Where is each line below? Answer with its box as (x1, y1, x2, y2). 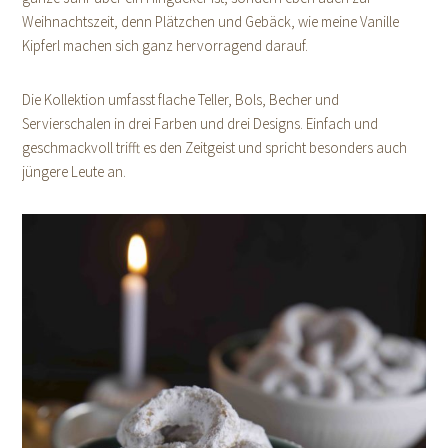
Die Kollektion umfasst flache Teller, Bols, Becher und (22, 89, 340, 109)
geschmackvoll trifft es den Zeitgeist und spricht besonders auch (22, 137, 408, 157)
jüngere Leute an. (22, 161, 127, 181)
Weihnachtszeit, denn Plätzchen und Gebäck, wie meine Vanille (22, 11, 400, 31)
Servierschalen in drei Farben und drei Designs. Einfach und (22, 113, 379, 133)
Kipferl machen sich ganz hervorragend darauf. (22, 35, 309, 55)
